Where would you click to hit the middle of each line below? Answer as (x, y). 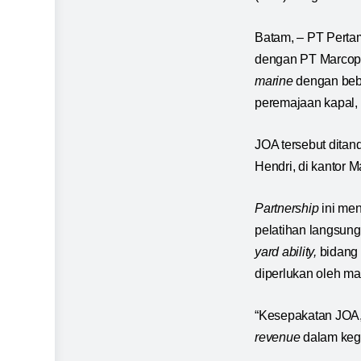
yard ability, (287, 252)
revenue (278, 338)
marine (274, 81)
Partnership (288, 209)
